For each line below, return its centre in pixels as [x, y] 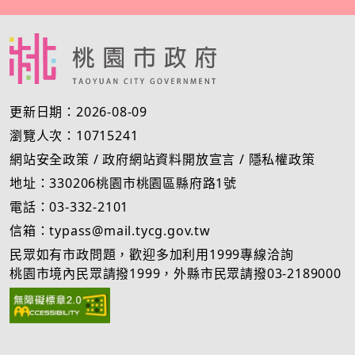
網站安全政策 [50, 159]
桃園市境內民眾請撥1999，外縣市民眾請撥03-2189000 [176, 273]
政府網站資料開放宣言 [169, 159]
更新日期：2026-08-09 [78, 111]
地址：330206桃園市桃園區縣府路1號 [123, 183]
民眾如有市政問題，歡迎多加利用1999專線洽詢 [152, 254]
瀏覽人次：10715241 [74, 135]
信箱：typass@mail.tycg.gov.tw [110, 230]
